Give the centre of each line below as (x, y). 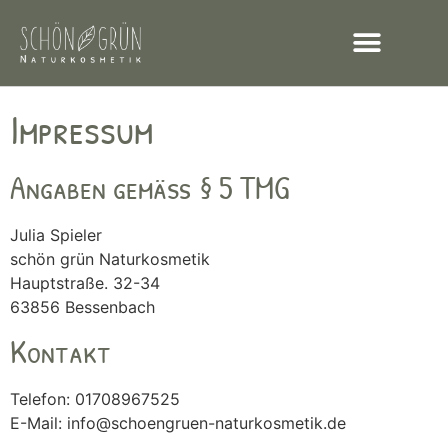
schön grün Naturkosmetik (110, 259)
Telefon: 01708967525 (95, 399)
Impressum (81, 129)
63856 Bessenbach (82, 307)
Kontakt (60, 352)
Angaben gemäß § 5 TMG (149, 187)
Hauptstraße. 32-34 (85, 283)
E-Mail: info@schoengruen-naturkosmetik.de (178, 423)
